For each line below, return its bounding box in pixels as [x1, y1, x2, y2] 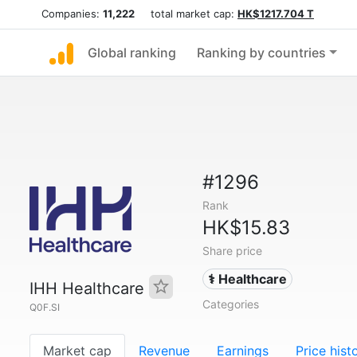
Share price [202, 244, 262, 257]
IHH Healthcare [29, 279, 149, 298]
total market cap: [135, 7, 237, 20]
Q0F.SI [29, 301, 60, 313]
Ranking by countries [197, 45, 326, 61]
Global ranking [88, 45, 176, 61]
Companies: [41, 7, 103, 20]
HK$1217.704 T [237, 7, 314, 20]
